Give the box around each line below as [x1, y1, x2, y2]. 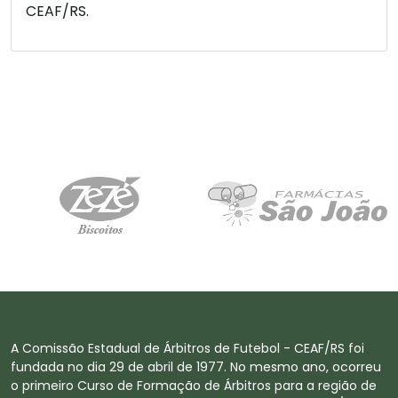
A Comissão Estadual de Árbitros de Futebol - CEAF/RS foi [11, 338, 364, 357]
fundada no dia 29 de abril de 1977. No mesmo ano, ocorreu [11, 357, 381, 376]
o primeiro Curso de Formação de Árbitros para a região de [11, 376, 377, 394]
